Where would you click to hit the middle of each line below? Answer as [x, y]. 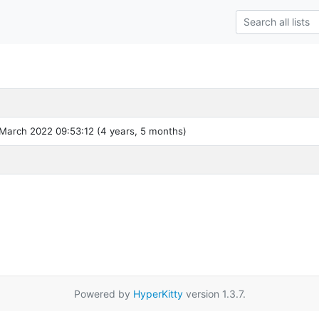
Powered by [103, 293]
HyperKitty [158, 293]
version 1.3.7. [214, 293]
